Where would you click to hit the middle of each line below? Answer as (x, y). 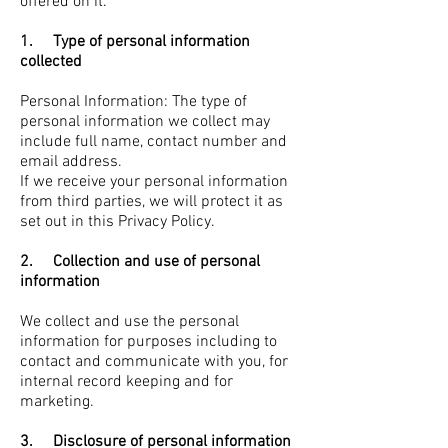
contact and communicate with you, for (154, 362)
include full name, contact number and (153, 142)
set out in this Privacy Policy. (117, 222)
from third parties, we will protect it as (151, 202)
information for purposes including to (148, 342)
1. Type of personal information (135, 42)
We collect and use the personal (129, 322)
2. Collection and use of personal (140, 262)
